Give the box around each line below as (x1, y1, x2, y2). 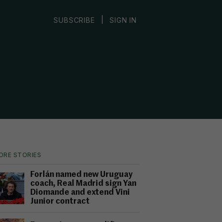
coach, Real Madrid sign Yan (30, 180, 137, 188)
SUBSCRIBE (54, 15, 95, 24)
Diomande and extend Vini (30, 189, 130, 197)
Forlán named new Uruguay (30, 171, 133, 179)
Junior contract (30, 198, 90, 206)
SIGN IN (110, 15, 137, 24)
